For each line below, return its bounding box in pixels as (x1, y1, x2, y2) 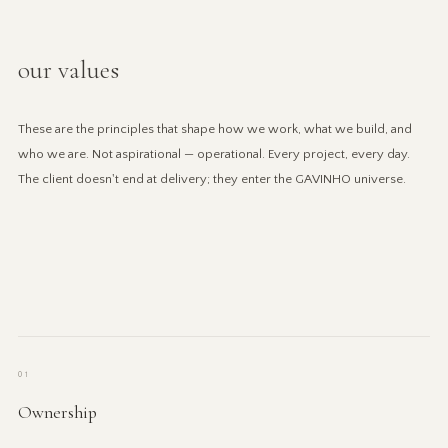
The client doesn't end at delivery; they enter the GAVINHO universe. (17, 171, 406, 186)
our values (17, 53, 119, 85)
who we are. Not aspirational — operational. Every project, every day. (17, 146, 410, 161)
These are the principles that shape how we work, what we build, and (17, 121, 412, 136)
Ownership (17, 401, 97, 423)
